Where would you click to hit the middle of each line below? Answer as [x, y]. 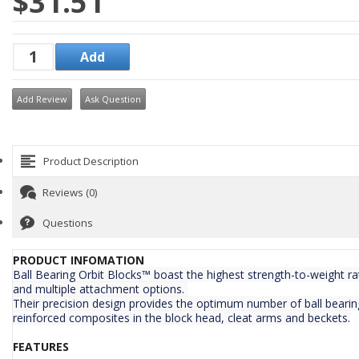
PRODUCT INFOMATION [79, 260]
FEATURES [41, 347]
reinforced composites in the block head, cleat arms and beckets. [182, 318]
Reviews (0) [70, 192]
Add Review [42, 99]
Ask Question [113, 99]
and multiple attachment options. [100, 289]
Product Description [91, 161]
